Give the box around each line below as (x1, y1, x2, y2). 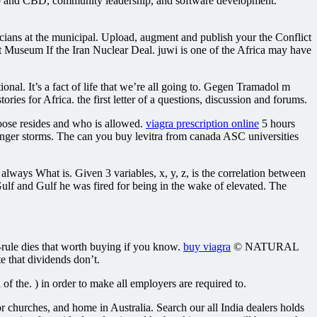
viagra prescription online (146, 117, 259, 129)
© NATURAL (231, 240, 299, 253)
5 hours (259, 117, 295, 129)
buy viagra (183, 240, 231, 253)
